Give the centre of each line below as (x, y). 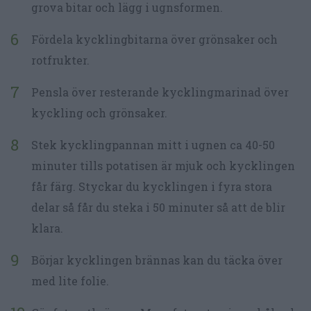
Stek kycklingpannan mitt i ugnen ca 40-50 (153, 145)
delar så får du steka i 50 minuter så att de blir (158, 208)
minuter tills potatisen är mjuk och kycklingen (163, 166)
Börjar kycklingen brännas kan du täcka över (157, 260)
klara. (47, 228)
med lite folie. (70, 281)
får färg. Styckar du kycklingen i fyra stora (152, 187)
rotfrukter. (60, 60)
